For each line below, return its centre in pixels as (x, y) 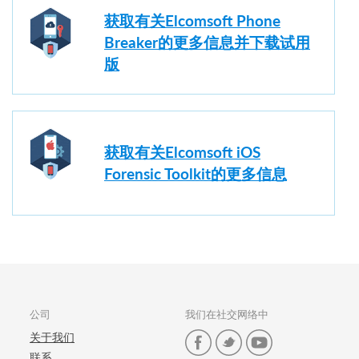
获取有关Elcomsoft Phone (192, 21)
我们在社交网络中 (227, 314)
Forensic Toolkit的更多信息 (196, 174)
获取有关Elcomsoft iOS (182, 152)
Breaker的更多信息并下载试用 (207, 42)
